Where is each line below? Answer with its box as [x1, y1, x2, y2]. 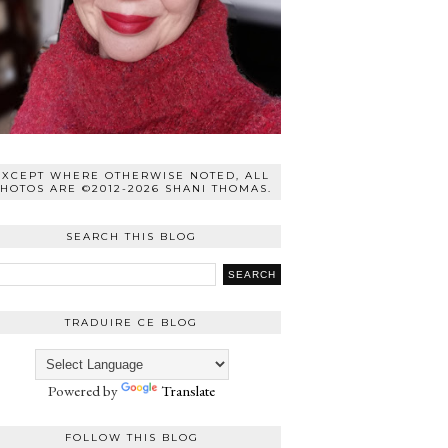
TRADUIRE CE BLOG [65, 315, 198, 329]
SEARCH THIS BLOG [66, 229, 197, 243]
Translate [161, 380, 215, 400]
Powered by [48, 380, 121, 400]
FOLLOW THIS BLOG [64, 430, 199, 444]
